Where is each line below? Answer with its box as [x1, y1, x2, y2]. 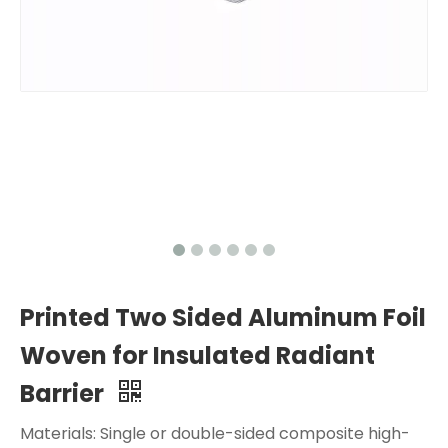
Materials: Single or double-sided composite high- [20, 421, 410, 445]
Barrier [20, 376, 109, 410]
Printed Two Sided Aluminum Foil [20, 300, 426, 334]
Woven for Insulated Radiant [20, 338, 375, 372]
